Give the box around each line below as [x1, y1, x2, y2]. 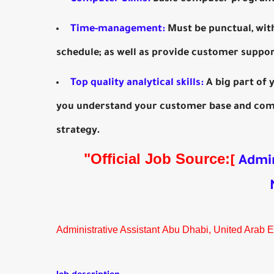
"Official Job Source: [84, 150, 230, 167]
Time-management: [70, 24, 168, 35]
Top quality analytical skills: [70, 78, 204, 89]
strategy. [56, 125, 100, 136]
